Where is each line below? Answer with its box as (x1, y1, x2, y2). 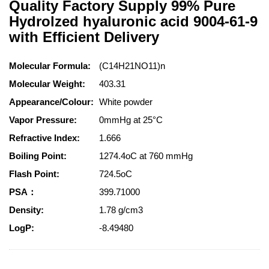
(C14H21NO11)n (99, 61, 165, 71)
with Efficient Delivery (9, 29, 159, 45)
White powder (99, 97, 155, 107)
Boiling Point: (9, 151, 67, 161)
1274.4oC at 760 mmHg (99, 151, 195, 161)
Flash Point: (9, 169, 59, 179)
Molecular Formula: (9, 61, 91, 71)
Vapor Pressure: (9, 115, 77, 125)
